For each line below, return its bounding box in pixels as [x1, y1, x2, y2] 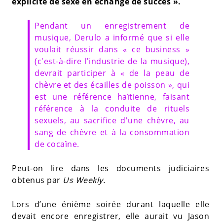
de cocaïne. [35, 138, 79, 149]
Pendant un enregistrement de [35, 20, 189, 31]
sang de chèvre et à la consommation [35, 126, 189, 138]
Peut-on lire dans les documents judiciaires [12, 162, 209, 174]
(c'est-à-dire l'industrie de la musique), [35, 55, 189, 67]
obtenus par [12, 174, 63, 185]
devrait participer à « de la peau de [35, 67, 189, 78]
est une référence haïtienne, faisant [35, 91, 189, 102]
